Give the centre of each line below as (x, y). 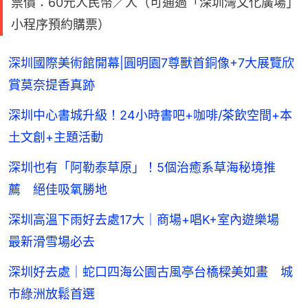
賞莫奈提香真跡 (52, 85)
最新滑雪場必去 (52, 242)
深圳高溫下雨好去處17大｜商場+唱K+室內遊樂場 (150, 220)
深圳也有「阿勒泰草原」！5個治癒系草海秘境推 (142, 168)
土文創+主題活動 (56, 137)
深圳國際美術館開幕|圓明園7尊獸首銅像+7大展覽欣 (151, 63)
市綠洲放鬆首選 (52, 294)
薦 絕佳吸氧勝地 (58, 190)
